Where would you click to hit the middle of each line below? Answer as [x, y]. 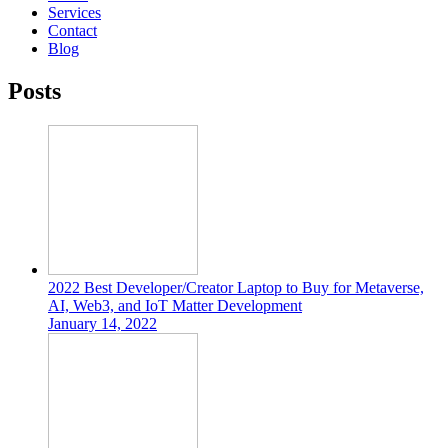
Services [74, 12]
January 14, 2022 [102, 323]
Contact [72, 30]
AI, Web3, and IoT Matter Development [175, 305]
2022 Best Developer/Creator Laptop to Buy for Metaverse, [236, 287]
